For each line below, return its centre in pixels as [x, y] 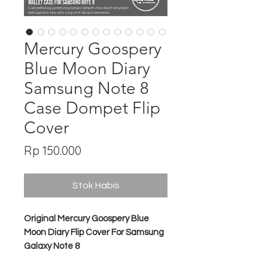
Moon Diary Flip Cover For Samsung [94, 232]
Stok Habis [96, 185]
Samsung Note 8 [86, 88]
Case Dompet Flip [92, 108]
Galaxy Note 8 [52, 246]
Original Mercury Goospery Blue [86, 219]
